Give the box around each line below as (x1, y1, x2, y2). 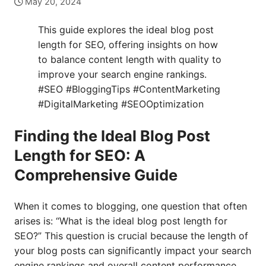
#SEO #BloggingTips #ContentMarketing (38, 83, 220, 95)
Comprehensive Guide (14, 166, 178, 184)
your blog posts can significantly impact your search (14, 245, 251, 256)
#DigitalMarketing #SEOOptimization (38, 98, 204, 110)
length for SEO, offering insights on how (38, 39, 218, 50)
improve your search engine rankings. (38, 68, 207, 80)
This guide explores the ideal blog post (38, 24, 214, 36)
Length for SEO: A (14, 146, 145, 164)
